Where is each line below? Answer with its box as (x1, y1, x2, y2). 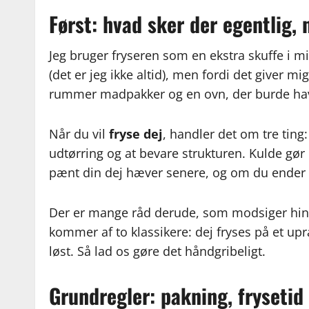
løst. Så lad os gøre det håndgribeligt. (49, 243, 266, 260)
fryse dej (109, 126, 163, 143)
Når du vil (49, 126, 110, 143)
